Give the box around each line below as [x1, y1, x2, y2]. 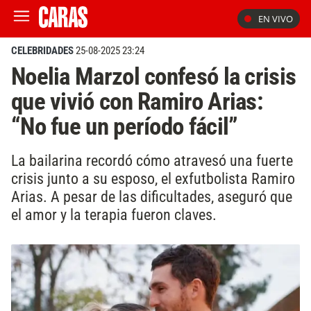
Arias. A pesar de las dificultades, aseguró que [11, 187, 292, 205]
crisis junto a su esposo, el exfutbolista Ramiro [11, 169, 295, 187]
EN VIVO [258, 12, 293, 25]
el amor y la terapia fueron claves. [11, 205, 217, 224]
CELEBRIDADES [11, 44, 74, 57]
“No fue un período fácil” [11, 112, 238, 141]
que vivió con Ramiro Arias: [11, 87, 263, 116]
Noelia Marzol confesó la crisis [11, 62, 296, 91]
